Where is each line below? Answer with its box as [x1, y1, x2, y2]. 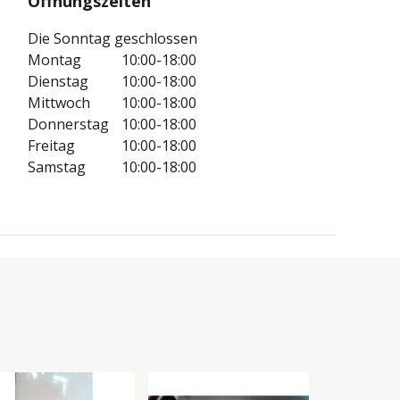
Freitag [28, 135, 76, 155]
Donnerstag [28, 113, 110, 134]
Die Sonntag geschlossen [28, 28, 198, 48]
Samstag [28, 156, 87, 177]
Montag [28, 49, 82, 70]
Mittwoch [28, 92, 91, 112]
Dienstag [28, 71, 89, 91]
